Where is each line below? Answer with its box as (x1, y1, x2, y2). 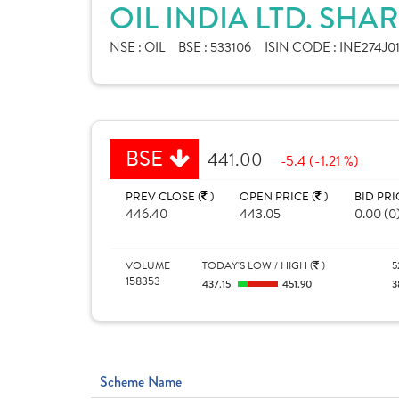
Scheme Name (100, 371, 182, 392)
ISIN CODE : (265, 37, 339, 57)
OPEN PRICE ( (240, 188, 316, 206)
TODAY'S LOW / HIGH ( (201, 257, 313, 273)
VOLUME (126, 257, 170, 273)
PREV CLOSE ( (126, 188, 201, 206)
